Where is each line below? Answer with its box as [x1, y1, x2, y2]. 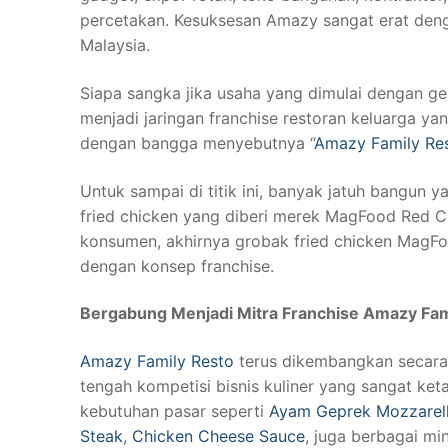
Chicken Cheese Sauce [132, 425, 305, 446]
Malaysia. [80, 35, 150, 56]
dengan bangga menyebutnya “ [80, 132, 314, 153]
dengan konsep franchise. [80, 255, 274, 276]
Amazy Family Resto [80, 350, 234, 371]
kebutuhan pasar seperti [80, 400, 269, 421]
